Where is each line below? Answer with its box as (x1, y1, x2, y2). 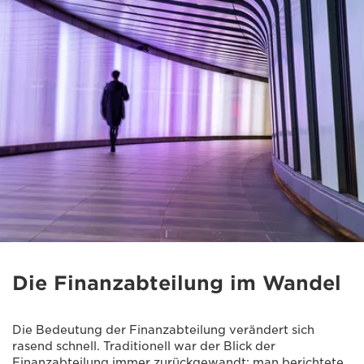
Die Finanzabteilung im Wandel (12, 271, 341, 295)
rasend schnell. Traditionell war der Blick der (12, 339, 275, 353)
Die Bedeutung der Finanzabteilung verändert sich (12, 323, 314, 336)
